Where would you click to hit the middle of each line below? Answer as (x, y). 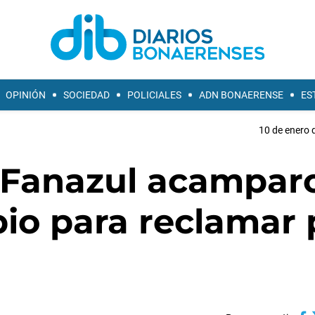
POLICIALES (154, 95)
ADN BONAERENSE (241, 95)
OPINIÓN (26, 95)
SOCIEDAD (86, 95)
